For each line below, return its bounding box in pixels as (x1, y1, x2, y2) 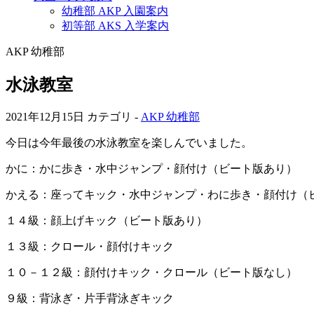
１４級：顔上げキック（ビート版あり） (6, 214, 207, 226)
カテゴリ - (87, 110, 141, 123)
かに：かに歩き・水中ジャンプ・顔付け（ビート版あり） (6, 162, 297, 175)
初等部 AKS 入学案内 (62, 20, 169, 32)
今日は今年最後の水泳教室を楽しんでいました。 (6, 136, 252, 149)
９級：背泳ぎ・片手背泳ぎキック (6, 292, 174, 304)
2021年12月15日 (6, 110, 84, 123)
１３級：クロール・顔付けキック (6, 240, 174, 252)
